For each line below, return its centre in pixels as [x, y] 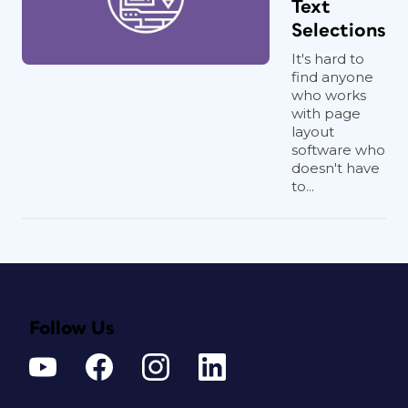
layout [313, 132]
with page [326, 113]
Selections [339, 31]
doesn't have [336, 168]
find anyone [332, 77]
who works [329, 95]
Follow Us [72, 328]
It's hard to [328, 59]
